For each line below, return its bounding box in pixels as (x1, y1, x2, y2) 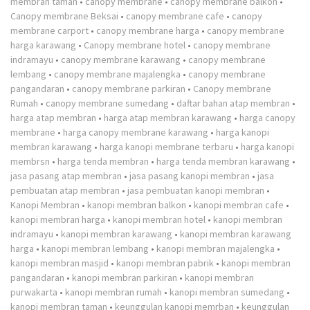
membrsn (10, 155, 50, 167)
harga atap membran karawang (104, 111, 232, 124)
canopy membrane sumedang (46, 97, 169, 109)
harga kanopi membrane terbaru (100, 140, 233, 153)
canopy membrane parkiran (72, 82, 185, 95)
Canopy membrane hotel (84, 39, 185, 51)
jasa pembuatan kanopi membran (127, 184, 264, 197)
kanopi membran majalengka (156, 242, 275, 255)
